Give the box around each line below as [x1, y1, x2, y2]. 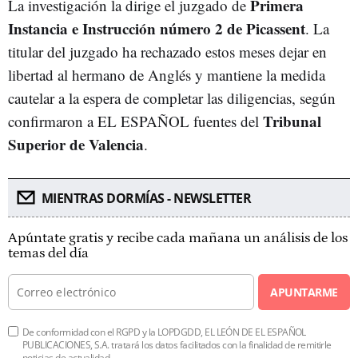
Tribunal [263, 110, 321, 132]
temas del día [8, 245, 89, 261]
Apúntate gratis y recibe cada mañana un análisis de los [8, 230, 348, 246]
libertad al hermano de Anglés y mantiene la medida [8, 65, 325, 85]
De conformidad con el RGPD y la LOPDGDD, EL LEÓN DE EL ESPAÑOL [22, 325, 306, 339]
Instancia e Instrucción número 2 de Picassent [8, 18, 305, 39]
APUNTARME [270, 284, 338, 300]
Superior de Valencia [8, 133, 144, 155]
